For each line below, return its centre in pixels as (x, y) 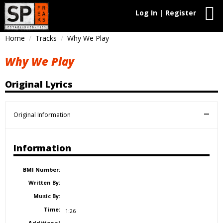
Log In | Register (166, 13)
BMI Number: (41, 169)
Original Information (42, 114)
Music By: (47, 196)
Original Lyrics (39, 84)
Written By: (44, 183)
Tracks (46, 38)
